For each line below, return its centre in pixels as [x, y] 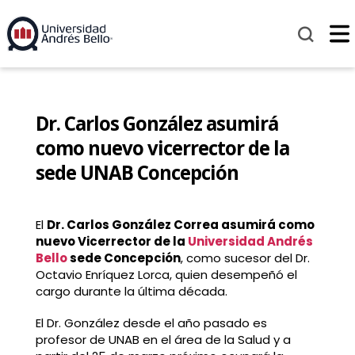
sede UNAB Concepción [137, 173]
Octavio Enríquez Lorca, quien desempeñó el [166, 275]
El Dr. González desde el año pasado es [151, 323]
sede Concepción [124, 258]
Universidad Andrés [250, 242]
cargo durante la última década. [131, 292]
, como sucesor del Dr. [245, 258]
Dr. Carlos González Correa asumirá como [180, 225]
